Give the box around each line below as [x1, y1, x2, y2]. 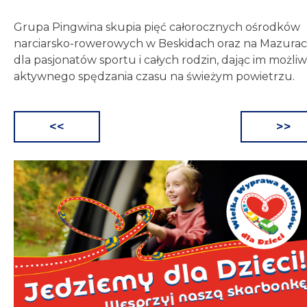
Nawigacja [13, 121, 103, 141]
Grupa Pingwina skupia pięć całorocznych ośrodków [14, 21, 300, 34]
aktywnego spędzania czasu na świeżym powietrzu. [14, 70, 295, 84]
